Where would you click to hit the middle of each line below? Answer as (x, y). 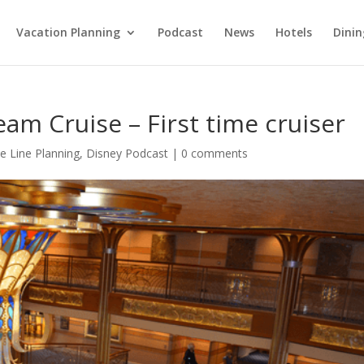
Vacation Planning (68, 32)
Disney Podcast (128, 153)
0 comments (215, 153)
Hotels (293, 32)
